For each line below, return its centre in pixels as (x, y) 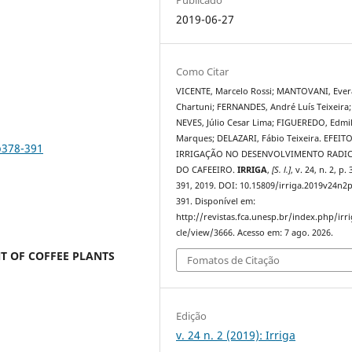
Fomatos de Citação (234, 260)
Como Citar (203, 71)
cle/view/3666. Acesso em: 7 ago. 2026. (255, 232)
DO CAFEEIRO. (207, 169)
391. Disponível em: (216, 201)
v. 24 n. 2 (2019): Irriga (236, 335)
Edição (192, 316)
